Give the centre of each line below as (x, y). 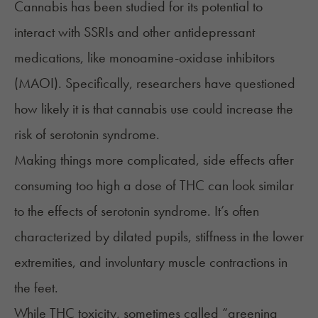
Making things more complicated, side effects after (154, 160)
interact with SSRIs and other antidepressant (135, 32)
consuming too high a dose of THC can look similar (154, 186)
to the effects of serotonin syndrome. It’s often (137, 211)
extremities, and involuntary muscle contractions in (151, 262)
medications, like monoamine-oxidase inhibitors (144, 58)
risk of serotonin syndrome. (87, 135)
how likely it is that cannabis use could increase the (154, 109)
